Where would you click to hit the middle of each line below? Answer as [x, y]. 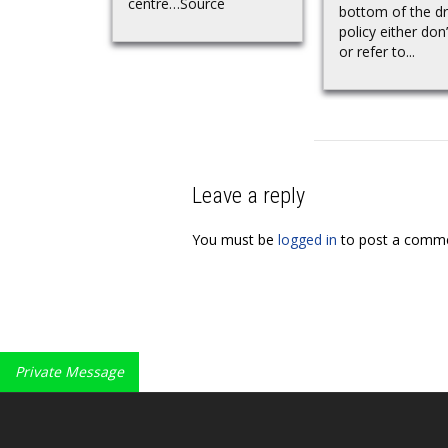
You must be [235, 240]
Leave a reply [248, 196]
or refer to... [377, 52]
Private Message [69, 372]
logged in [307, 240]
